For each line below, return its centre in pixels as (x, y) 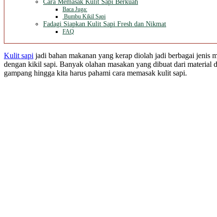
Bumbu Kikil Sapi (84, 17)
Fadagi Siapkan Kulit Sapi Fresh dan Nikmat (105, 24)
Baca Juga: (75, 9)
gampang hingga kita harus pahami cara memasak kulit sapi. (95, 73)
